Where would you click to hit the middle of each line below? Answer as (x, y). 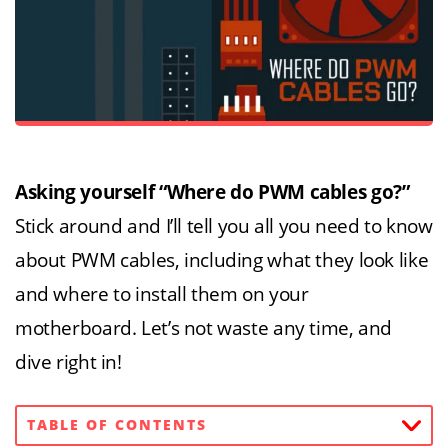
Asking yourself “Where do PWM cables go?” (212, 192)
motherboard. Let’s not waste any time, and (204, 328)
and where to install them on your (162, 294)
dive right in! (68, 362)
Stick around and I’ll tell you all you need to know (224, 226)
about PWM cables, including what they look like (222, 260)
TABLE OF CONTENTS (117, 425)
